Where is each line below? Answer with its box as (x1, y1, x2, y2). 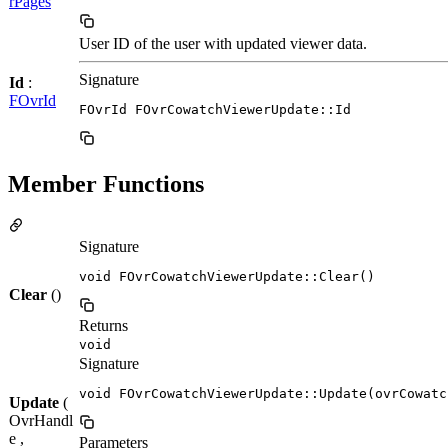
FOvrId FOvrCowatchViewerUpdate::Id (79, 101, 351, 117)
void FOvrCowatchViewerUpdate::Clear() (79, 269, 375, 285)
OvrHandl (9, 412, 73, 430)
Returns (79, 317, 128, 335)
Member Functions (8, 170, 204, 197)
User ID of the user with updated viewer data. (79, 34, 367, 52)
